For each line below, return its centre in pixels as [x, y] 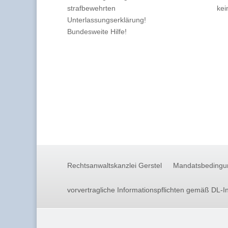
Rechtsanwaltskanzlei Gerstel [115, 165]
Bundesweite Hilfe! [97, 31]
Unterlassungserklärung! [107, 20]
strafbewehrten [91, 8]
